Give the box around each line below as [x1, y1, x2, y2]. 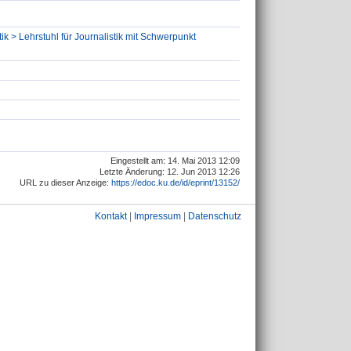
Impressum [134, 211, 181, 222]
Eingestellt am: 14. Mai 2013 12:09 [110, 156, 240, 166]
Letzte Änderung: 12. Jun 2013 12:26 [100, 167, 240, 177]
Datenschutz [188, 211, 241, 222]
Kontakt [95, 211, 127, 222]
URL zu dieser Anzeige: [20, 178, 111, 188]
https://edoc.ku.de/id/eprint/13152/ [111, 178, 240, 188]
